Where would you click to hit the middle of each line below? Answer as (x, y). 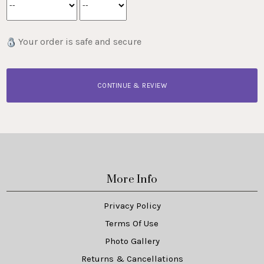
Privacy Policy (132, 205)
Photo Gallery (132, 241)
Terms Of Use (132, 223)
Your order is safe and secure (79, 41)
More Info (132, 180)
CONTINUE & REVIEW (132, 85)
